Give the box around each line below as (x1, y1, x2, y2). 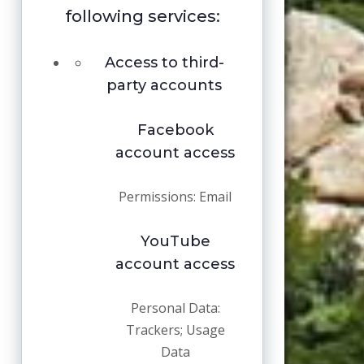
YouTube (140, 232, 210, 251)
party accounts (106, 76, 222, 95)
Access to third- (104, 54, 224, 72)
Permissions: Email (119, 188, 232, 206)
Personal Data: (130, 299, 220, 318)
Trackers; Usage (125, 321, 225, 340)
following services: (64, 6, 220, 27)
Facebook (136, 121, 214, 140)
